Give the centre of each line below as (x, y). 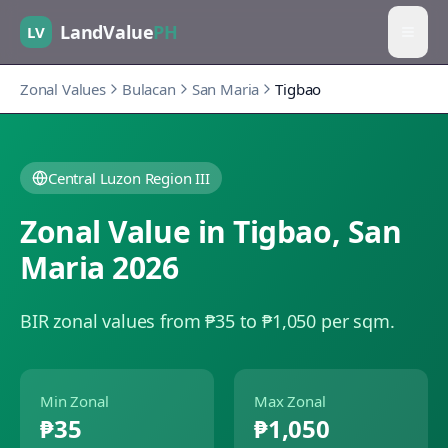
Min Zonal (74, 401)
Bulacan (148, 89)
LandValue (107, 31)
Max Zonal (290, 401)
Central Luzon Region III (129, 178)
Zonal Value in (127, 231)
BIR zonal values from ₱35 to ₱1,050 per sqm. (207, 321)
